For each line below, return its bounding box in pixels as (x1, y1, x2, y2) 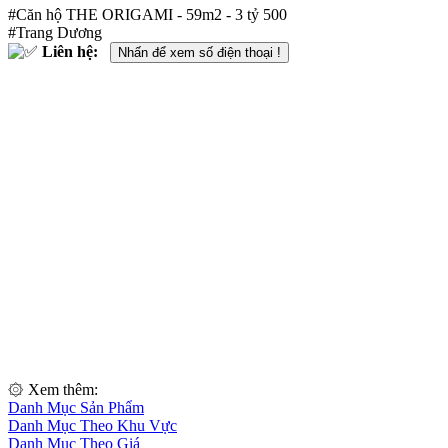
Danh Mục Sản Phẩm (8, 398, 144, 416)
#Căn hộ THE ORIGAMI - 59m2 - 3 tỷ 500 (8, 5, 287, 23)
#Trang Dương (8, 23, 102, 41)
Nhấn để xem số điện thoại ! (118, 44, 281, 60)
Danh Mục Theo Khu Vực (8, 416, 177, 434)
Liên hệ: (42, 42, 102, 60)
